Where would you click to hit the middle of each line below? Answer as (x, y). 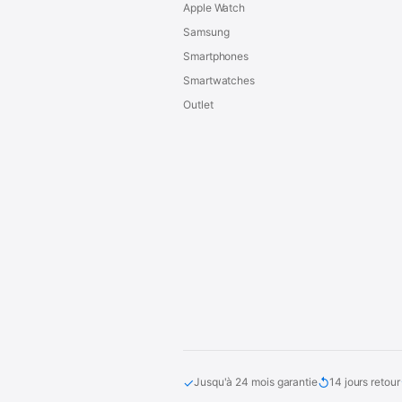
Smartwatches (219, 81)
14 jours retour (364, 382)
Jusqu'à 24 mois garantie (256, 382)
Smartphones (216, 57)
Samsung (206, 32)
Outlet (198, 105)
